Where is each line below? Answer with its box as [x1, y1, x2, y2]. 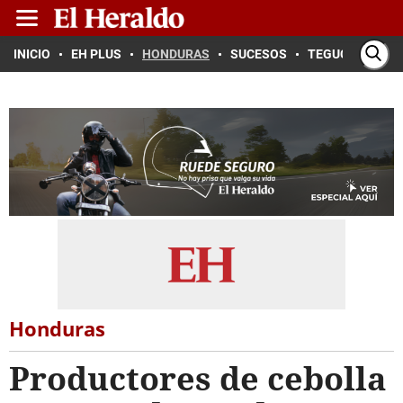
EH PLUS [71, 47, 121, 61]
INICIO [13, 47, 50, 61]
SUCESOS [230, 47, 287, 61]
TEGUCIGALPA [308, 47, 391, 61]
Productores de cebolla [9, 356, 387, 400]
